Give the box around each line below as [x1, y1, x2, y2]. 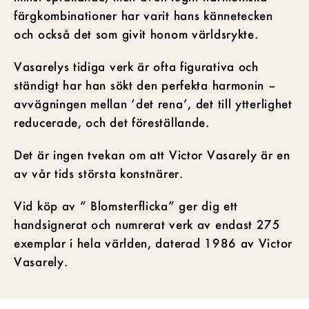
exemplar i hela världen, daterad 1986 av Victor [14, 235, 292, 250]
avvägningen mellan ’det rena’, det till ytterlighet [14, 95, 292, 111]
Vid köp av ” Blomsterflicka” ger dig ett [14, 197, 239, 213]
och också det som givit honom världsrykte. [14, 26, 259, 41]
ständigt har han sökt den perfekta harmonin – [14, 77, 277, 92]
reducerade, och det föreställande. [14, 114, 210, 130]
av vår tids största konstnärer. [14, 165, 183, 181]
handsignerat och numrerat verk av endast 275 [14, 216, 281, 232]
